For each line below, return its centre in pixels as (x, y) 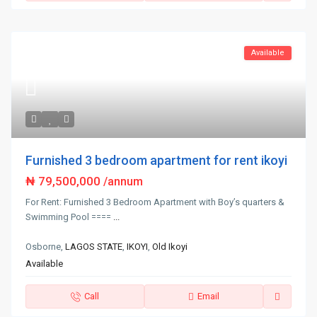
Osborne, (46, 247)
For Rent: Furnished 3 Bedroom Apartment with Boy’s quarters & (155, 202)
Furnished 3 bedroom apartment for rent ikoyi (157, 161)
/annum (123, 182)
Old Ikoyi (170, 247)
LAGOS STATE (94, 247)
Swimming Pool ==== (70, 217)
